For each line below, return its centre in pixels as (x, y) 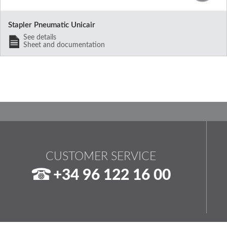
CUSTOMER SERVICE (101, 156)
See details (40, 37)
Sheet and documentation (64, 45)
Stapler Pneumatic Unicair (51, 25)
